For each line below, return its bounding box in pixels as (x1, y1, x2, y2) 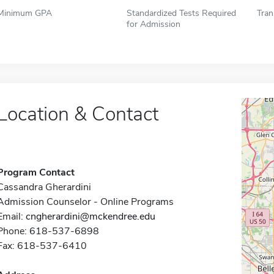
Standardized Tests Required (127, 7, 237, 19)
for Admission (127, 18, 181, 30)
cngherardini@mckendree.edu (25, 210, 155, 223)
